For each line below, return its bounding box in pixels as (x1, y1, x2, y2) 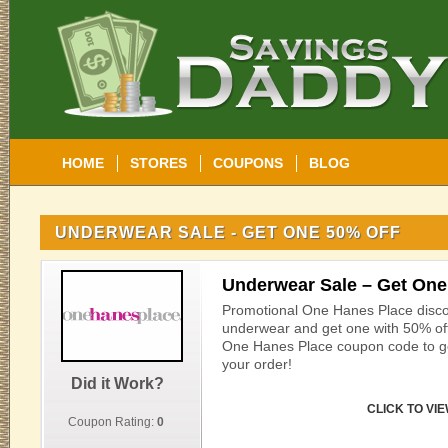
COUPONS (213, 155, 283, 171)
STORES (130, 155, 187, 171)
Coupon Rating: (68, 415, 157, 429)
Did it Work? (70, 375, 164, 392)
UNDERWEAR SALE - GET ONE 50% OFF (55, 224, 401, 241)
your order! (222, 356, 292, 372)
